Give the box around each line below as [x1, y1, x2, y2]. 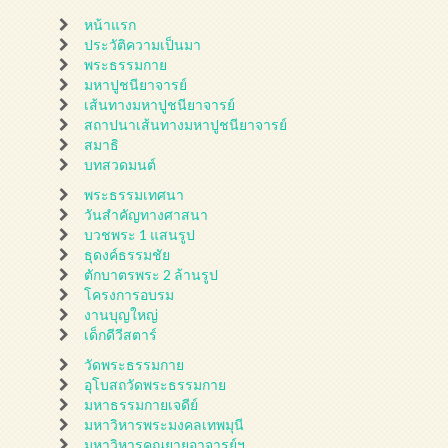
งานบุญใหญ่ [84, 305, 159, 323]
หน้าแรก [84, 15, 137, 33]
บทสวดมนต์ [84, 155, 157, 173]
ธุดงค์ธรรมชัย [84, 245, 171, 263]
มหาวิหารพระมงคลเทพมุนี [84, 415, 245, 433]
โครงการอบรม [84, 285, 175, 303]
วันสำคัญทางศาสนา [84, 205, 209, 223]
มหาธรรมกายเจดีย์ [84, 395, 199, 413]
